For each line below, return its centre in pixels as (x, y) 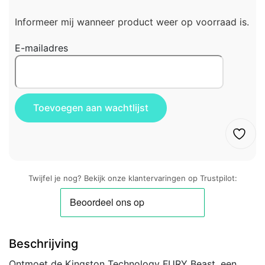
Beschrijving (43, 244)
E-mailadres (41, 48)
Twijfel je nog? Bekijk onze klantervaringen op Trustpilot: (132, 178)
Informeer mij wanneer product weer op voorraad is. (132, 22)
